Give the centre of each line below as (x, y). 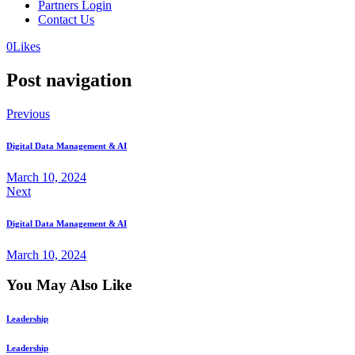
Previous (28, 113)
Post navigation (69, 80)
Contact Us (66, 19)
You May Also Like (69, 285)
